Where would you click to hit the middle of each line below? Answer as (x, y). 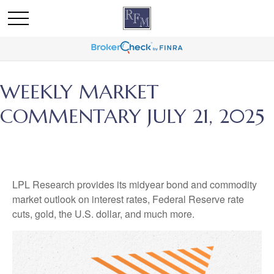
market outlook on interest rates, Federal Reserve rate (128, 199)
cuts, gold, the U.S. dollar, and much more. (103, 214)
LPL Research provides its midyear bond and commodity (135, 184)
